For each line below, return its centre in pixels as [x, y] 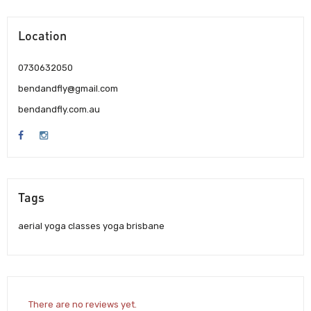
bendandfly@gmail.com [68, 88]
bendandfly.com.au [59, 109]
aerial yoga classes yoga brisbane [91, 226]
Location [42, 35]
